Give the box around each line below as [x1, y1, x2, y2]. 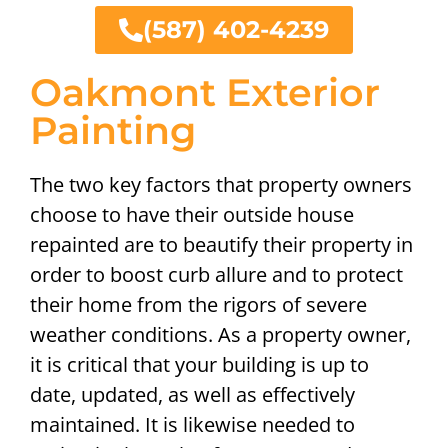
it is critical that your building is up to [30, 351, 369, 379]
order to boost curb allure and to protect [30, 261, 403, 289]
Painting [30, 107, 196, 155]
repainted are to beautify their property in [30, 231, 413, 259]
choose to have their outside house [30, 201, 354, 229]
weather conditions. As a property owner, [30, 321, 411, 349]
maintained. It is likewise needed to [30, 411, 355, 439]
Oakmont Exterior [30, 69, 380, 117]
